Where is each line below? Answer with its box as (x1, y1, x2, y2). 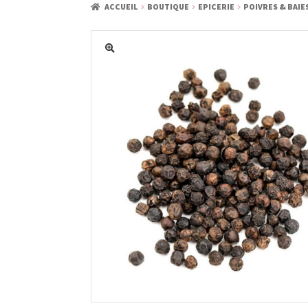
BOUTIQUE (147, 1, 190, 12)
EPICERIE (198, 1, 235, 12)
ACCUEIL (104, 1, 139, 12)
